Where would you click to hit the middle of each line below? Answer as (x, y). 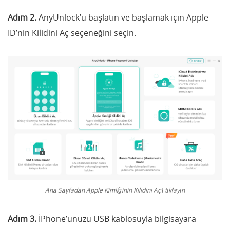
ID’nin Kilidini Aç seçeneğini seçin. (72, 33)
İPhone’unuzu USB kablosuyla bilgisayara (116, 218)
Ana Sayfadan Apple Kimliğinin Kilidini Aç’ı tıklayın (115, 190)
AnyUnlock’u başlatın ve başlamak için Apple (122, 17)
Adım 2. (22, 17)
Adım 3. (22, 218)
